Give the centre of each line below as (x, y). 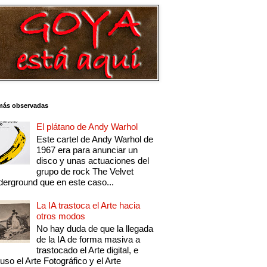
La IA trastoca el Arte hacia (89, 206)
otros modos (61, 216)
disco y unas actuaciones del (93, 161)
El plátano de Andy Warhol (87, 127)
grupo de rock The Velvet (85, 172)
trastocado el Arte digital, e (88, 250)
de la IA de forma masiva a (89, 240)
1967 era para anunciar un (87, 150)
